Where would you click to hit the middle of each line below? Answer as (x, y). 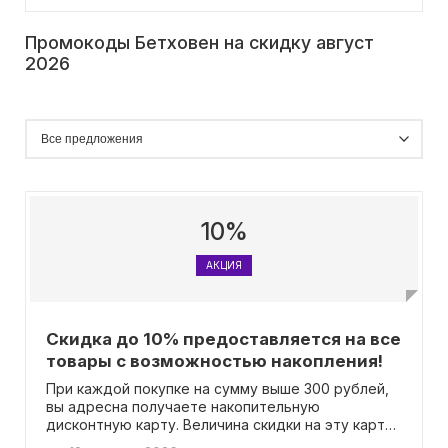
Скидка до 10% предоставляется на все (223, 339)
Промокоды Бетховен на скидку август (199, 42)
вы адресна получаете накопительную (183, 406)
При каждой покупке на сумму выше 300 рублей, (217, 388)
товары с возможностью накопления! (214, 361)
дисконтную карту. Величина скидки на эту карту (219, 424)
